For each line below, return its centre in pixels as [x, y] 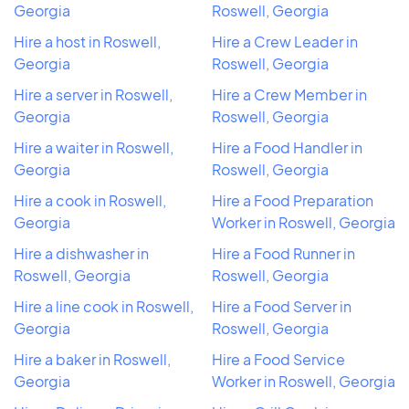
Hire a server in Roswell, [93, 94]
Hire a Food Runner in [283, 253]
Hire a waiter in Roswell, [94, 147]
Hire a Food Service [278, 359]
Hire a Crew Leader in [285, 41]
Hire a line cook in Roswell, [104, 306]
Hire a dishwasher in [81, 253]
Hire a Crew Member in [289, 94]
